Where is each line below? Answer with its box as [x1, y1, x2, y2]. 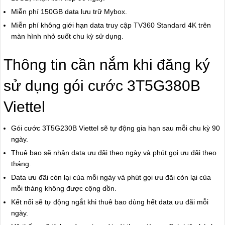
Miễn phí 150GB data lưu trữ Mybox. [11, 8, 128, 16]
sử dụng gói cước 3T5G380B [4, 77, 201, 94]
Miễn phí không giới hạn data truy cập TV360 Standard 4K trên [11, 21, 211, 30]
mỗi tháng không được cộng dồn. [11, 184, 117, 193]
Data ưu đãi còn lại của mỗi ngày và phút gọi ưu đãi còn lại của [11, 173, 211, 182]
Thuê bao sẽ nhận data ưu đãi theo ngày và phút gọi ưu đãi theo [11, 149, 217, 157]
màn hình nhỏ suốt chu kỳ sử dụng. [11, 32, 124, 41]
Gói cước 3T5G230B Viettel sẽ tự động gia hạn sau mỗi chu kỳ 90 [11, 124, 220, 133]
